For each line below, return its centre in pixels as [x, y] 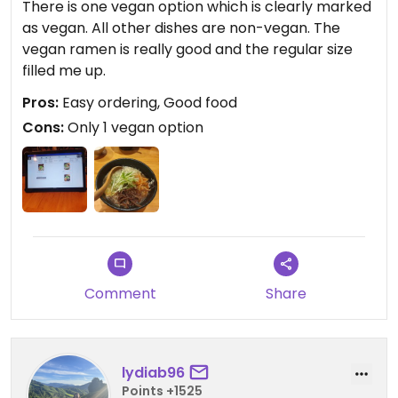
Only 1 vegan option [134, 128]
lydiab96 [153, 373]
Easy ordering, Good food [148, 103]
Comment [120, 293]
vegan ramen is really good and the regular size [187, 50]
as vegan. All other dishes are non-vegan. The [181, 28]
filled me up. [64, 71]
